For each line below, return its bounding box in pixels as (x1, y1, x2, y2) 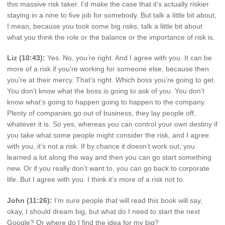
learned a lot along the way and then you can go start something (7, 153, 211, 162)
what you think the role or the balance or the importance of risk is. (7, 33, 215, 41)
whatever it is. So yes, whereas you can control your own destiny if (7, 120, 217, 129)
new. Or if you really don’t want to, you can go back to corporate (7, 164, 209, 173)
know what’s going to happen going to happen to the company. (7, 98, 206, 106)
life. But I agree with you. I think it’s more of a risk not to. (7, 175, 185, 184)
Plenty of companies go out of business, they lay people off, (7, 109, 196, 118)
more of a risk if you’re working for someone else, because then (7, 65, 209, 73)
